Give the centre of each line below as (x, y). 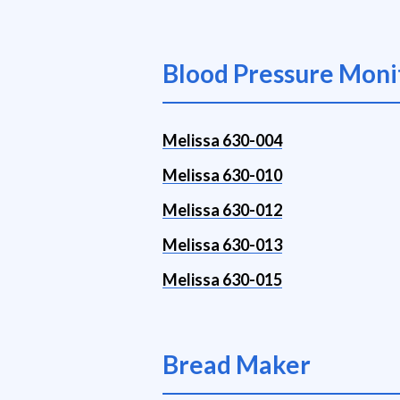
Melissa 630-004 (222, 140)
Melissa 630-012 (222, 210)
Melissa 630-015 (222, 279)
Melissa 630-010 (222, 175)
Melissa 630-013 (222, 245)
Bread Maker (237, 364)
